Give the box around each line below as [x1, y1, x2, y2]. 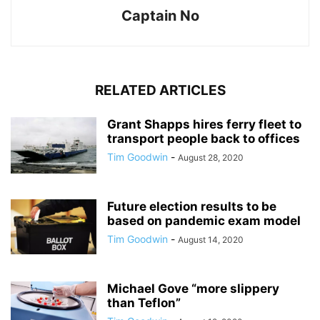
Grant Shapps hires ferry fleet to [107, 116, 301, 131]
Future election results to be [107, 199, 276, 214]
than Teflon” [107, 295, 181, 310]
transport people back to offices [107, 131, 300, 146]
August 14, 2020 [178, 234, 244, 245]
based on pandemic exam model [107, 213, 301, 228]
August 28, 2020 [178, 151, 244, 163]
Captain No [121, 6, 199, 24]
